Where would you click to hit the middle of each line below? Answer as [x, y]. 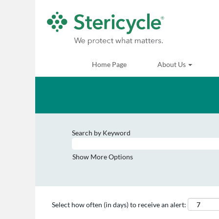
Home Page [109, 64]
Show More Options [103, 157]
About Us [172, 64]
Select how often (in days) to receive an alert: [119, 204]
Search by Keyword [101, 133]
